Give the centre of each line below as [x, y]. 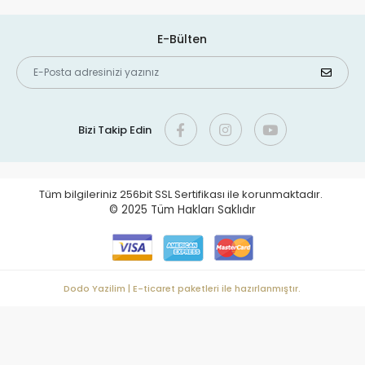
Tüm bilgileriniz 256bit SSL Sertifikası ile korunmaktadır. [182, 195]
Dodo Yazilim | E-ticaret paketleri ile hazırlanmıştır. [182, 289]
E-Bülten [182, 40]
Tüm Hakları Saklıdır [203, 210]
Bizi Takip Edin [115, 130]
